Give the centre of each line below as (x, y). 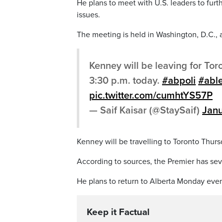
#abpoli (179, 81)
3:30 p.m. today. (126, 81)
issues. (88, 15)
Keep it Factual (118, 212)
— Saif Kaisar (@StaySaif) (146, 111)
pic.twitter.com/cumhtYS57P (151, 96)
